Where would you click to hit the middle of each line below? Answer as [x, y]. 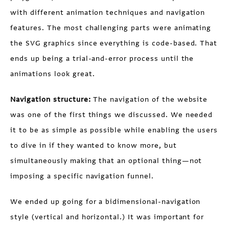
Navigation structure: [52, 99]
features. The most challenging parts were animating [111, 28]
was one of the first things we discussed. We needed [112, 114]
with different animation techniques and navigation [108, 12]
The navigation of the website [151, 99]
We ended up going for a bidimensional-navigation [106, 201]
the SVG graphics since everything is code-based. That [114, 43]
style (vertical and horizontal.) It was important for [107, 217]
